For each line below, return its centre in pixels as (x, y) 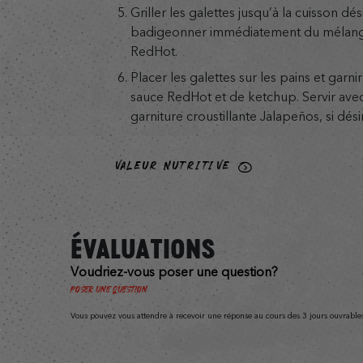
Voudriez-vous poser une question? (174, 272)
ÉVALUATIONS (143, 249)
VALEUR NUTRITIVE (173, 165)
